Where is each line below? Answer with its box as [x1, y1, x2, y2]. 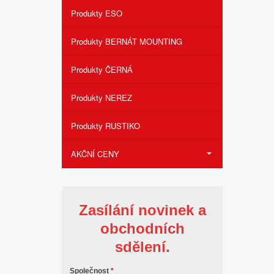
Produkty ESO [71, 7, 122, 19]
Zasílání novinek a [78, 202, 206, 218]
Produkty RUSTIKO [71, 120, 140, 131]
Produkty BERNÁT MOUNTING [71, 35, 182, 47]
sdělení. [114, 239, 170, 255]
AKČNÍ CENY [71, 148, 119, 160]
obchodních [100, 220, 185, 237]
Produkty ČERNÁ [71, 64, 133, 75]
